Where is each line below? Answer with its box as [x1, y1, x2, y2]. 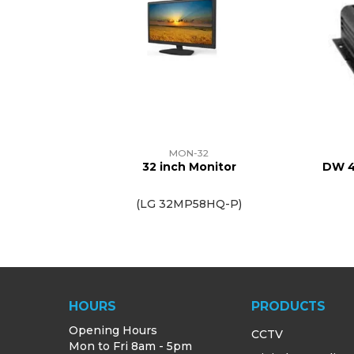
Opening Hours [69, 323, 157, 338]
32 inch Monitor [141, 160, 236, 175]
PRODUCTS [251, 299, 326, 314]
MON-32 [169, 147, 209, 160]
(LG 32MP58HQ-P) [136, 197, 243, 212]
